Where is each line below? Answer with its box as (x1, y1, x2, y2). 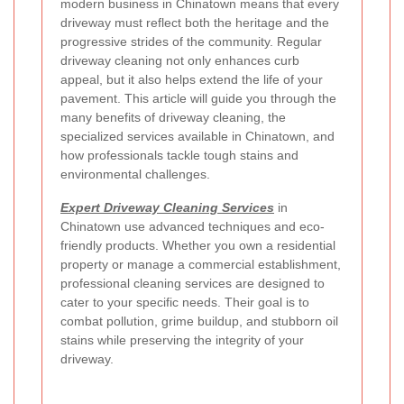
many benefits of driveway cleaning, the (60, 110, 286, 125)
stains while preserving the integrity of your (60, 333, 304, 348)
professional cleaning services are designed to (60, 276, 325, 291)
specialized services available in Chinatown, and (60, 129, 335, 144)
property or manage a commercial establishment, (60, 257, 341, 272)
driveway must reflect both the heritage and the (60, 15, 329, 31)
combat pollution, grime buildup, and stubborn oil (60, 314, 338, 329)
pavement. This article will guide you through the (60, 91, 336, 106)
